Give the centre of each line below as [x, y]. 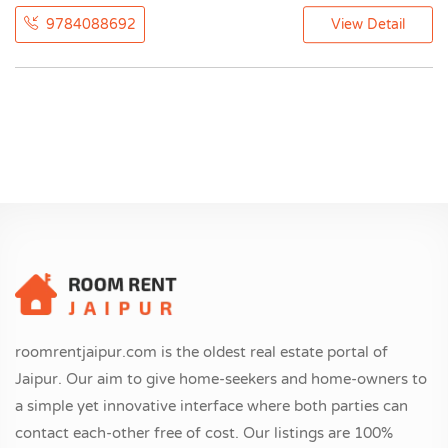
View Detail [368, 25]
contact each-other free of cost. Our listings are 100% [204, 432]
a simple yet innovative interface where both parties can [211, 405]
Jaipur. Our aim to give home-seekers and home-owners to [221, 378]
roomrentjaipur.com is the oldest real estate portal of [201, 351]
